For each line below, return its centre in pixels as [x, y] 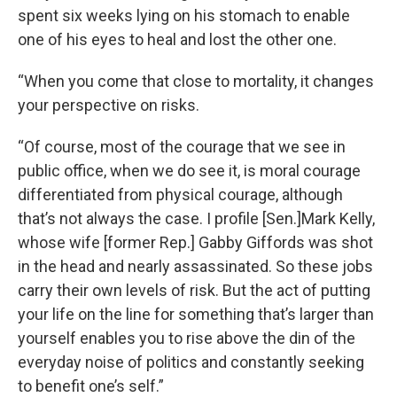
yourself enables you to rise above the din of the [187, 338]
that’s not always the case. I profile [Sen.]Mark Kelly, [196, 218]
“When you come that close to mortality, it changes [196, 81]
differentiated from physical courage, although [180, 195]
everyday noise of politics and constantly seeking [191, 362]
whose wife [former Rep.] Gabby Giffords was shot [195, 242]
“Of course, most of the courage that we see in [182, 147]
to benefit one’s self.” [91, 386]
